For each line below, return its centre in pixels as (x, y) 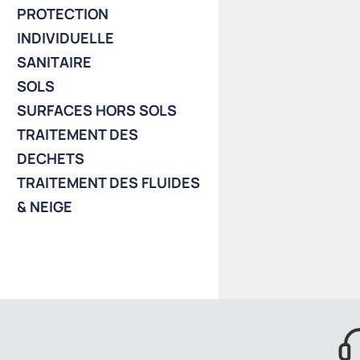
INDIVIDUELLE (66, 38)
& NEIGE (45, 207)
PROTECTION (63, 14)
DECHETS (51, 158)
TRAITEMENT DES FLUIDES (109, 182)
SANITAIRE (55, 62)
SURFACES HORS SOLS (97, 110)
